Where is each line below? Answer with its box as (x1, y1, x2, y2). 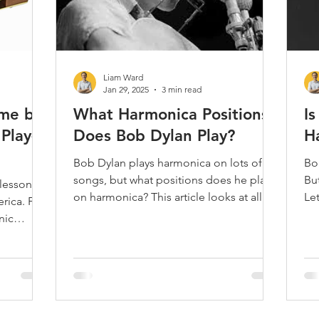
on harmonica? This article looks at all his (73, 190, 279, 204)
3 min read (162, 84, 202, 95)
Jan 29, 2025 (103, 84, 149, 95)
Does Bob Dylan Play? (73, 126, 235, 145)
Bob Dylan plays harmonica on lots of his (73, 156, 279, 169)
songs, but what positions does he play (73, 173, 271, 187)
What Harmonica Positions (73, 105, 268, 124)
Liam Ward (103, 72, 143, 83)
